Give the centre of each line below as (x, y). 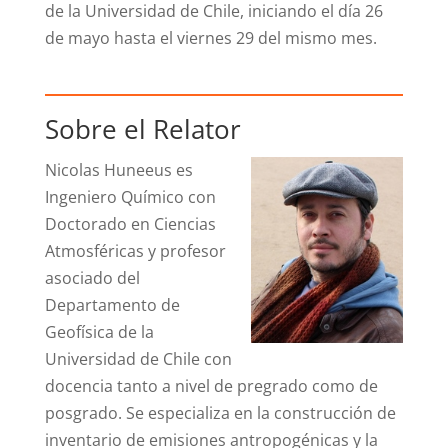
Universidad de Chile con (138, 359)
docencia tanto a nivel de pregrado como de (211, 386)
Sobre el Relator (142, 129)
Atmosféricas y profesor (135, 251)
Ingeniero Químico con (130, 197)
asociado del (92, 278)
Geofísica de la (99, 332)
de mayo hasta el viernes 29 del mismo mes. (210, 38)
